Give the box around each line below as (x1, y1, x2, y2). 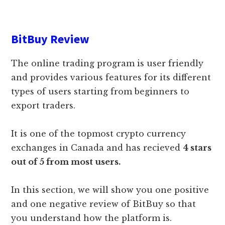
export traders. (11, 100, 76, 110)
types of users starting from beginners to (11, 86, 190, 96)
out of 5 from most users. (11, 156, 121, 167)
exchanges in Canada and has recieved (11, 142, 183, 153)
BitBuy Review (11, 31, 90, 47)
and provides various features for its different (11, 72, 211, 82)
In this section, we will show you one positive (11, 184, 209, 195)
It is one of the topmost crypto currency (11, 128, 186, 139)
